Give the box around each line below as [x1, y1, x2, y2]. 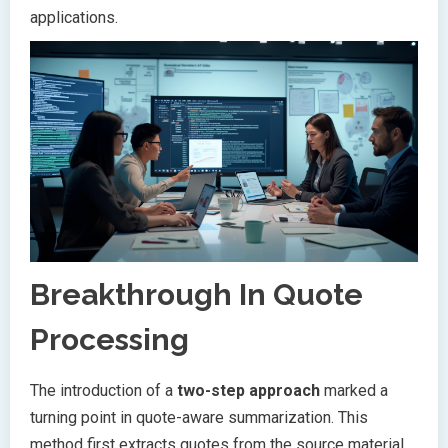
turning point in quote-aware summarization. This [30, 408, 368, 428]
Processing [30, 322, 189, 358]
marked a [320, 381, 388, 401]
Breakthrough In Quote [30, 277, 363, 313]
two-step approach [177, 381, 320, 401]
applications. [30, 7, 118, 27]
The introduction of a [30, 381, 177, 401]
